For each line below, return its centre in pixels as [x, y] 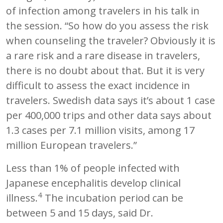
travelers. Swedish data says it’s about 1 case [111, 100]
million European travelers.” [71, 145]
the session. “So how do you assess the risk [107, 25]
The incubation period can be [113, 198]
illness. [22, 198]
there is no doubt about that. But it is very [105, 70]
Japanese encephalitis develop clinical [93, 183]
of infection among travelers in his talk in [103, 10]
